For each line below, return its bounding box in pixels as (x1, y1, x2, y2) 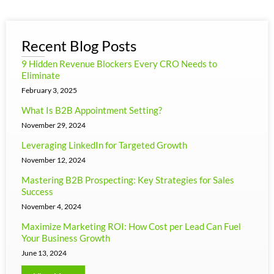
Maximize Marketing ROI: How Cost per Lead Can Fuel (21, 220, 241, 232)
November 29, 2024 (21, 120, 86, 130)
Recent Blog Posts (21, 36, 136, 54)
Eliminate (21, 69, 60, 81)
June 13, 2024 (21, 248, 67, 257)
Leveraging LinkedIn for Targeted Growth (21, 139, 187, 150)
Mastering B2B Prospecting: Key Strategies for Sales (21, 174, 234, 185)
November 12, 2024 (21, 155, 86, 165)
